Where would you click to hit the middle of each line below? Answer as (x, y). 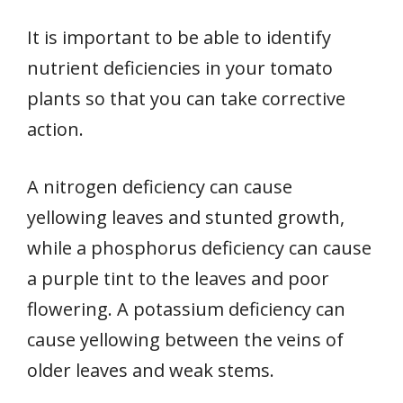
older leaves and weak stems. (151, 370)
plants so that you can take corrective (186, 98)
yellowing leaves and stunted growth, (186, 217)
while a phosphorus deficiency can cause (199, 247)
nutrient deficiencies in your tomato (180, 67)
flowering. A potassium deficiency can (186, 309)
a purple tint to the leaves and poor (178, 278)
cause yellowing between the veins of (185, 339)
